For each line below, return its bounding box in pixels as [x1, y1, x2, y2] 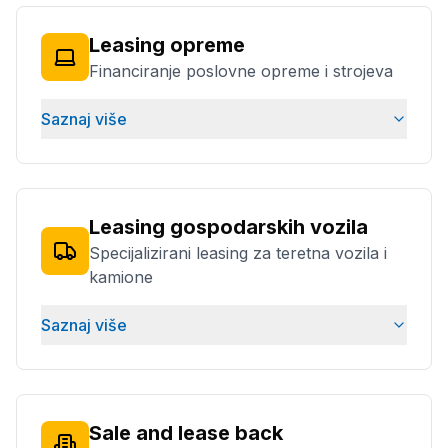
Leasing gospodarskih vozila [89, 215, 368, 239]
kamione [89, 267, 153, 287]
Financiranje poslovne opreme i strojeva [89, 61, 393, 81]
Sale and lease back [89, 421, 283, 445]
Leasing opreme [89, 33, 245, 57]
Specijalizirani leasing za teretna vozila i [89, 243, 387, 263]
